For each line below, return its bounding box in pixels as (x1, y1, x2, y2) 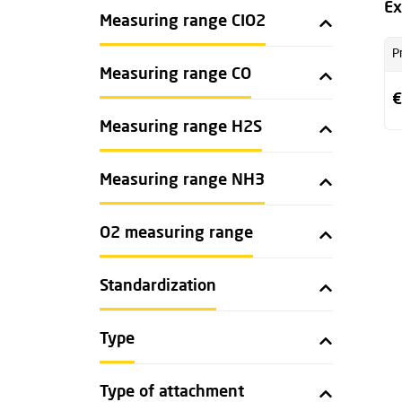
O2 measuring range (100, 225, 253, 241)
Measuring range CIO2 (100, 13, 266, 30)
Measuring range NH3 (100, 172, 265, 188)
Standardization (100, 278, 216, 294)
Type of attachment (100, 384, 244, 400)
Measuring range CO (100, 66, 251, 83)
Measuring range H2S (100, 119, 262, 135)
